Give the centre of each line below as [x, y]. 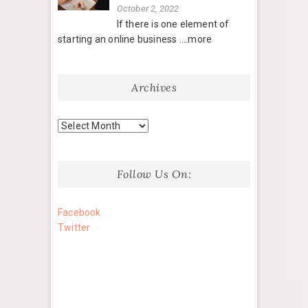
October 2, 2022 [148, 9]
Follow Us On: [154, 174]
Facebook [79, 213]
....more [196, 40]
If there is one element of [173, 24]
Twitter [74, 228]
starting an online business [119, 40]
